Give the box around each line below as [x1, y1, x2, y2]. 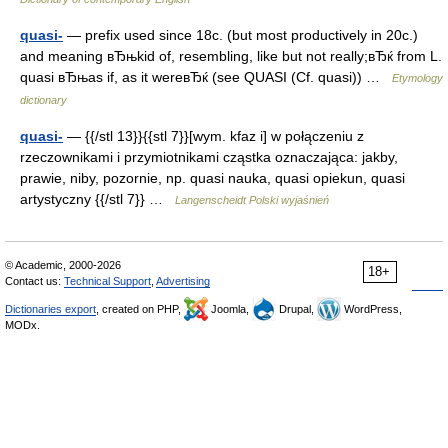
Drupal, [276, 303, 317, 316]
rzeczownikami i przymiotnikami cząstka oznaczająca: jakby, [20, 149, 398, 166]
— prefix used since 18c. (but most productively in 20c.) [63, 27, 418, 44]
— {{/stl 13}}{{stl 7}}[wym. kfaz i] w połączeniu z [63, 128, 364, 145]
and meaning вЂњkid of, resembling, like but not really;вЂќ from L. [20, 48, 442, 65]
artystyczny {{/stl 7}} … [20, 191, 175, 208]
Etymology [392, 72, 443, 85]
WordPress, [341, 303, 402, 316]
